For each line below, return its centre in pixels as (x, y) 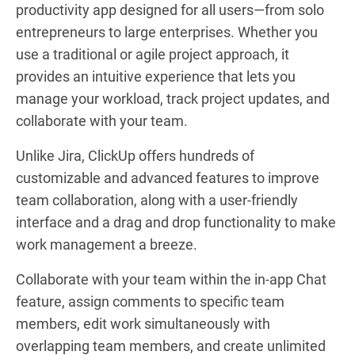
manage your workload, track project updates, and (173, 98)
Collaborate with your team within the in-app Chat (171, 279)
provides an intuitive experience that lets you (156, 76)
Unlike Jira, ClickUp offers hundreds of (135, 155)
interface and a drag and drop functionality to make (176, 222)
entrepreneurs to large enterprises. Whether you (167, 32)
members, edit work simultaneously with (143, 323)
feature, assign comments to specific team (150, 301)
